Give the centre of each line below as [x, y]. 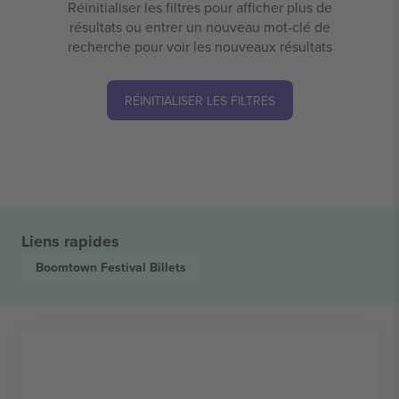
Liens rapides [70, 241]
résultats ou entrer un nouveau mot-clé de [199, 26]
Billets [168, 267]
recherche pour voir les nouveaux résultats [199, 46]
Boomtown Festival [93, 267]
